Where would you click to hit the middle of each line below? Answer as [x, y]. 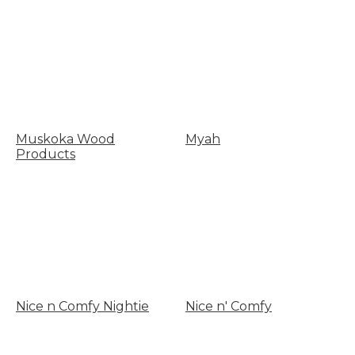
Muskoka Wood [65, 139]
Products [46, 154]
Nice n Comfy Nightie [82, 307]
